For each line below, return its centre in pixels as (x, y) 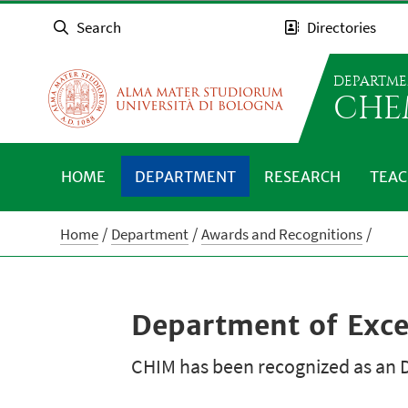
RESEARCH (303, 176)
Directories (342, 28)
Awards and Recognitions (282, 235)
